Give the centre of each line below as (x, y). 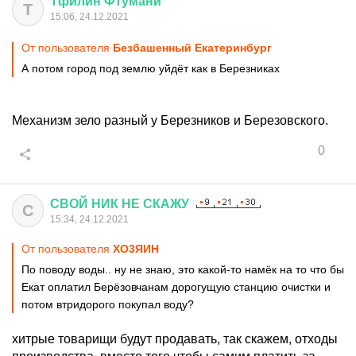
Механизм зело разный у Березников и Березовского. (170, 120)
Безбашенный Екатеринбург (192, 48)
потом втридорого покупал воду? (108, 304)
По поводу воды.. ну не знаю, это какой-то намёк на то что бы (183, 269)
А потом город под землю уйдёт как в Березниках (151, 68)
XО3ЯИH (136, 249)
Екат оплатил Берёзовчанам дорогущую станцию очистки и (176, 287)
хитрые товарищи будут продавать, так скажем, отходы (175, 339)
